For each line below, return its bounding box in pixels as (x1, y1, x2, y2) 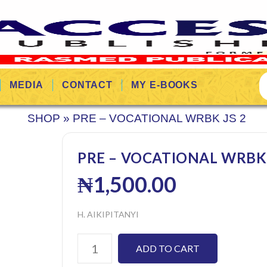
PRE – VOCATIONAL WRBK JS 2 (73, 112, 246, 125)
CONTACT (61, 80, 113, 90)
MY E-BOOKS (131, 80, 198, 90)
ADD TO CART (136, 243, 200, 254)
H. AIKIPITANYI (77, 209, 139, 219)
